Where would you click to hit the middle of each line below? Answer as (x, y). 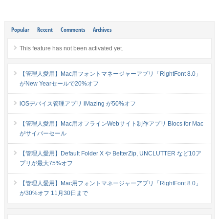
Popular (20, 30)
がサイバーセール (43, 133)
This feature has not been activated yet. (71, 48)
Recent (45, 30)
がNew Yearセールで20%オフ (59, 84)
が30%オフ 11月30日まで (54, 193)
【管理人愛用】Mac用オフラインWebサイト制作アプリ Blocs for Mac (111, 124)
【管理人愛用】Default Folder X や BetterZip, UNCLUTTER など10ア (110, 153)
